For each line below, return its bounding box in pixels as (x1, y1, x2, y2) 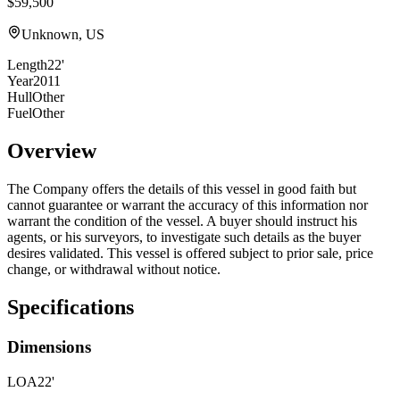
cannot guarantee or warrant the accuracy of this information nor (7, 197, 368, 213)
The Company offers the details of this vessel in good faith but (7, 181, 356, 197)
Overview (7, 139, 96, 163)
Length (7, 57, 47, 73)
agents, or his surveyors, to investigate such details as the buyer (7, 229, 361, 246)
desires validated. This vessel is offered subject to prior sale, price (7, 246, 373, 262)
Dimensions (7, 337, 91, 357)
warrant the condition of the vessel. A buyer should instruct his (7, 213, 357, 229)
